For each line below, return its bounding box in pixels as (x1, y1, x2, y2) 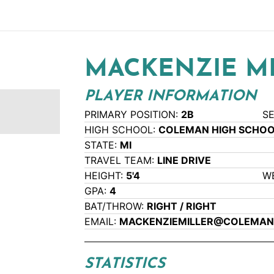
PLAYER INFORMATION (84, 89, 257, 105)
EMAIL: (84, 215, 120, 228)
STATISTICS (84, 257, 166, 272)
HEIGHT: (84, 169, 127, 182)
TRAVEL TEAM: (84, 154, 158, 167)
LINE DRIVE (157, 154, 212, 167)
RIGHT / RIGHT (147, 200, 217, 213)
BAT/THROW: (84, 200, 147, 213)
